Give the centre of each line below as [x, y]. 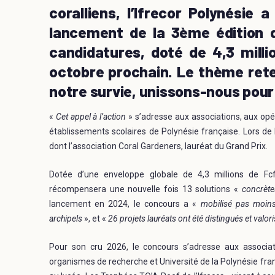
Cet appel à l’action [91, 116]
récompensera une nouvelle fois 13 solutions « [145, 189]
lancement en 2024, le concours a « [125, 203]
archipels [67, 218]
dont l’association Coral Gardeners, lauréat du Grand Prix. [159, 146]
